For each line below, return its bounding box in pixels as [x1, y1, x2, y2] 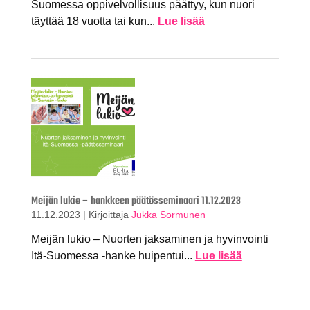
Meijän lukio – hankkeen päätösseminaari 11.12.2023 [30, 192, 241, 210]
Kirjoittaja [88, 208, 131, 220]
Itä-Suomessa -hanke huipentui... [30, 250, 195, 262]
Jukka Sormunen [131, 208, 206, 220]
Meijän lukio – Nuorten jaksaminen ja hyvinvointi [30, 233, 268, 246]
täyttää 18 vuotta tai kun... [30, 15, 158, 27]
